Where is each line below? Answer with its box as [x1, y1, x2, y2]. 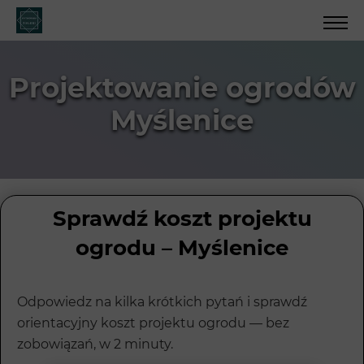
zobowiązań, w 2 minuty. [17, 336, 173, 353]
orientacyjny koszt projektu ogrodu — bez [17, 315, 289, 331]
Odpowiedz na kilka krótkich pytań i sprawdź [17, 294, 307, 310]
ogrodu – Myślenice [76, 235, 288, 262]
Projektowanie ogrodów [8, 71, 356, 106]
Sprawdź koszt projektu [52, 206, 312, 232]
